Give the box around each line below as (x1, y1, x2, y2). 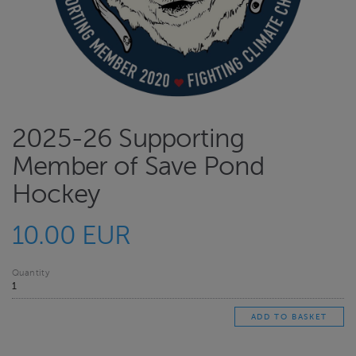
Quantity (12, 267, 50, 278)
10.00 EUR (12, 220, 131, 250)
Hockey (12, 180, 100, 210)
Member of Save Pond (12, 152, 265, 182)
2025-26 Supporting (12, 124, 245, 154)
